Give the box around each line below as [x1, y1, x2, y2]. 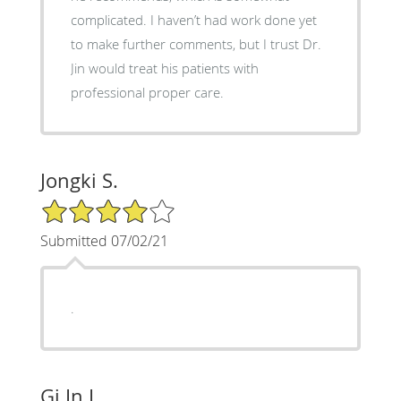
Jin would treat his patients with [70, 58, 259, 77]
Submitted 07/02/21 [39, 230, 168, 251]
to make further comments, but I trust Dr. [70, 34, 321, 53]
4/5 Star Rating [39, 196, 129, 214]
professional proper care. [70, 82, 224, 101]
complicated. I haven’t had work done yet [70, 10, 150, 29]
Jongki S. [39, 166, 118, 193]
